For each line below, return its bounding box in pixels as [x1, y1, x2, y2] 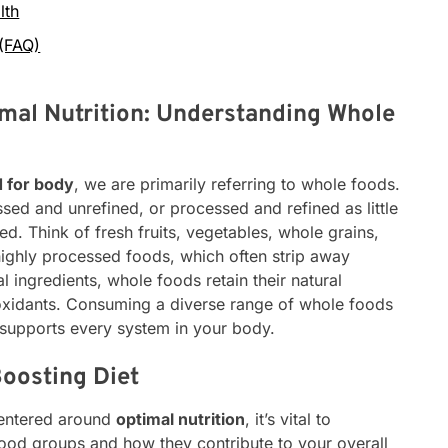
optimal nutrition [116, 408, 246, 429]
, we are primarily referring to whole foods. [74, 173, 401, 194]
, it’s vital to [245, 408, 332, 429]
